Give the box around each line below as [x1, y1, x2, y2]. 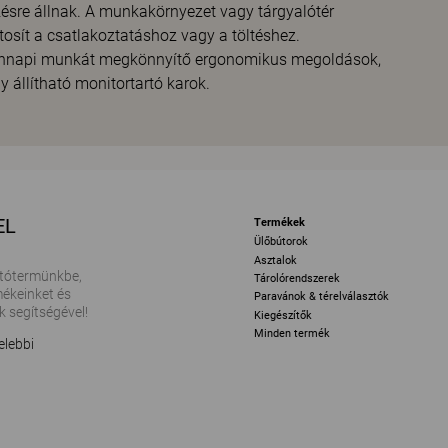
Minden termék [254, 326, 330, 340]
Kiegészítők [254, 308, 312, 322]
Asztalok [254, 253, 297, 267]
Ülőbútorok [254, 235, 308, 249]
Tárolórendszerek [254, 271, 340, 285]
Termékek [254, 216, 305, 229]
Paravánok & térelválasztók [254, 290, 389, 304]
